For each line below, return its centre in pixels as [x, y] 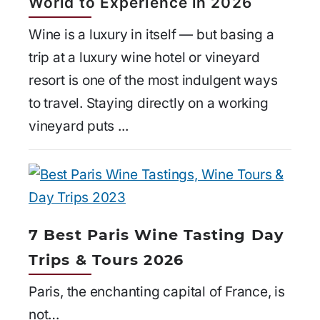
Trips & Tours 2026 [106, 259]
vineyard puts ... [79, 126]
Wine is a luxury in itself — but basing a [151, 34]
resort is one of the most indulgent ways [153, 80]
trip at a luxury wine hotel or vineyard [144, 57]
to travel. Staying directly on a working [149, 103]
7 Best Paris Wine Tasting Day [156, 234]
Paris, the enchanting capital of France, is [157, 291]
